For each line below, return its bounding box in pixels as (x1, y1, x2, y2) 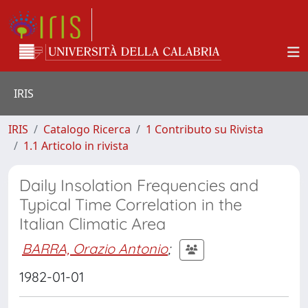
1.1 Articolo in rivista (23, 138, 129, 153)
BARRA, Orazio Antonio (22, 239, 168, 257)
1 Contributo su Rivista (146, 122, 263, 137)
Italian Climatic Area (19, 214, 166, 234)
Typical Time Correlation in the (19, 195, 242, 214)
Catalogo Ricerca (43, 122, 131, 137)
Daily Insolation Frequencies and (19, 175, 258, 195)
